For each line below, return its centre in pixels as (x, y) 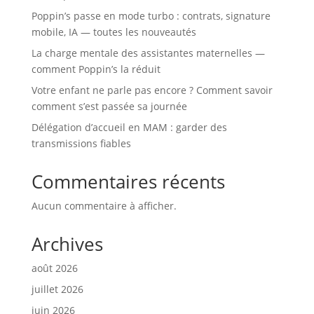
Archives (67, 244)
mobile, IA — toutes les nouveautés (114, 32)
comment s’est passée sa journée (109, 106)
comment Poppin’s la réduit (96, 69)
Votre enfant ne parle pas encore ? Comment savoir (152, 90)
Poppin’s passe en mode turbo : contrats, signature (151, 15)
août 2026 (54, 268)
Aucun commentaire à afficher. (104, 205)
